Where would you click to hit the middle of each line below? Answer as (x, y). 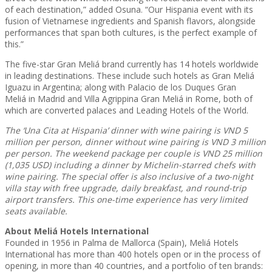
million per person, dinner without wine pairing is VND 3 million (135, 141)
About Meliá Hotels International (77, 231)
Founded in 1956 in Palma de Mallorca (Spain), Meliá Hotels (122, 242)
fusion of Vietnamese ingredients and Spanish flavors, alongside (130, 21)
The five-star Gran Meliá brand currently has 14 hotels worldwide (132, 64)
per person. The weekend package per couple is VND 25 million (134, 153)
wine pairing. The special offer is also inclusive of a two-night (129, 176)
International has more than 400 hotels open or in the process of (133, 254)
